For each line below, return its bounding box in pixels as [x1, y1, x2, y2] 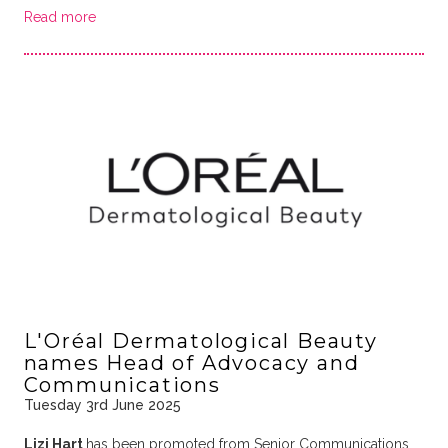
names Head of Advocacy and [23, 350, 360, 375]
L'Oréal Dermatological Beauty [23, 328, 378, 353]
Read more [23, 8, 96, 25]
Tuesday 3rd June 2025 [23, 396, 181, 413]
